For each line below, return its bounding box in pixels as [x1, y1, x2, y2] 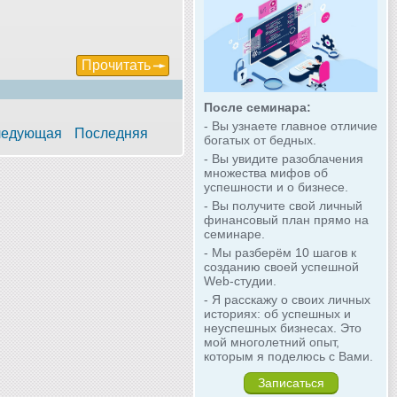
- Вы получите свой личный [204, 198, 362, 214]
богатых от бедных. [204, 133, 316, 148]
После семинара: [204, 100, 311, 115]
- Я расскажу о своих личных [204, 292, 370, 307]
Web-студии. [204, 274, 276, 289]
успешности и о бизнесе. [204, 180, 348, 195]
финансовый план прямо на [204, 213, 369, 228]
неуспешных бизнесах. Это [204, 321, 362, 336]
